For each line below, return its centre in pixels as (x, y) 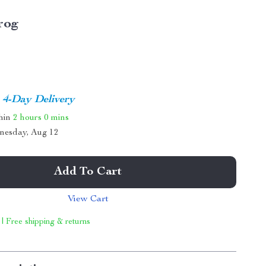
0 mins (57, 118)
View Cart (88, 199)
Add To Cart (88, 172)
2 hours (28, 118)
